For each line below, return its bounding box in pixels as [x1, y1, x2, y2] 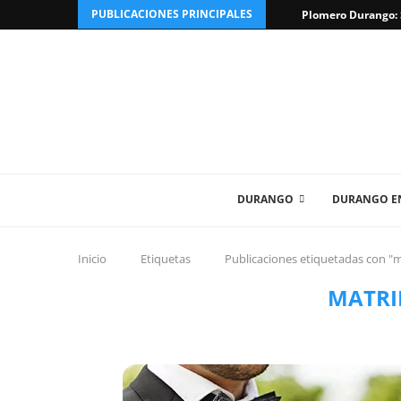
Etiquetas [141, 251, 191, 267]
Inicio [78, 251, 107, 267]
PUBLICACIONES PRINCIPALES [91, 6, 252, 21]
